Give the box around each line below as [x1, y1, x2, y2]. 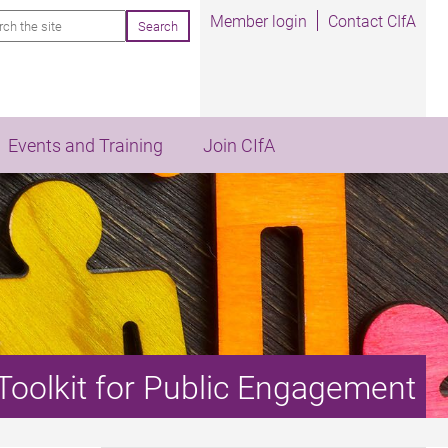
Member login [210, 10, 307, 31]
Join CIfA [202, 133, 275, 158]
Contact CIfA [328, 10, 416, 31]
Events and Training [7, 133, 163, 158]
